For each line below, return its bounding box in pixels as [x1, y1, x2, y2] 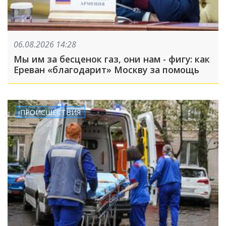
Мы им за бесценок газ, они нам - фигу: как [14, 53, 210, 66]
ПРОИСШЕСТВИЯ [20, 107, 81, 117]
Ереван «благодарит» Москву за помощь [14, 64, 199, 76]
